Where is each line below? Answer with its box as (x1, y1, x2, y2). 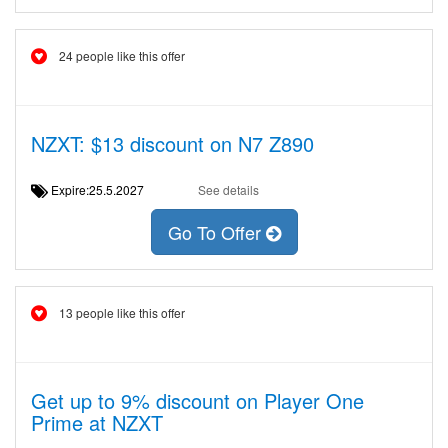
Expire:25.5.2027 (48, 181, 159, 198)
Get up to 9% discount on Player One (31, 386, 364, 415)
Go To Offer (167, 219, 266, 246)
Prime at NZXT (31, 408, 163, 437)
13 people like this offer (59, 304, 185, 321)
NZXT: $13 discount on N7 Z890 (31, 129, 314, 158)
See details (197, 181, 259, 198)
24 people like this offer (59, 47, 185, 64)
